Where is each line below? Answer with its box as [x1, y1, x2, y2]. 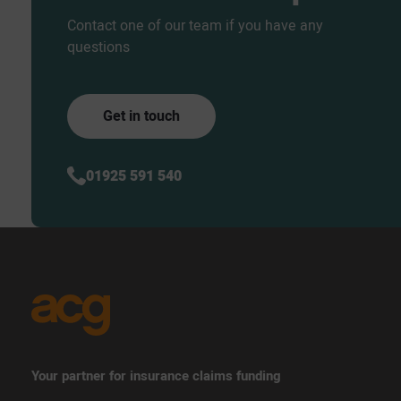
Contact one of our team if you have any [67, 14, 323, 37]
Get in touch [103, 105, 180, 127]
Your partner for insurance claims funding [31, 365, 281, 386]
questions [67, 36, 130, 58]
